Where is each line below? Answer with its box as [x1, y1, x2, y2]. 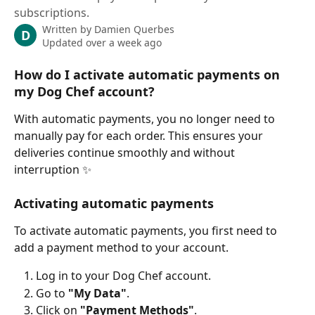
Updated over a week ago [42, 36, 162, 49]
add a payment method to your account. [14, 240, 229, 256]
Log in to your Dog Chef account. [36, 268, 211, 284]
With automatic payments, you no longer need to [14, 111, 278, 127]
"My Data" [68, 285, 127, 301]
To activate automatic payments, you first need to [14, 223, 280, 239]
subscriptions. [14, 5, 89, 20]
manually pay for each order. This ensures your [14, 128, 266, 143]
